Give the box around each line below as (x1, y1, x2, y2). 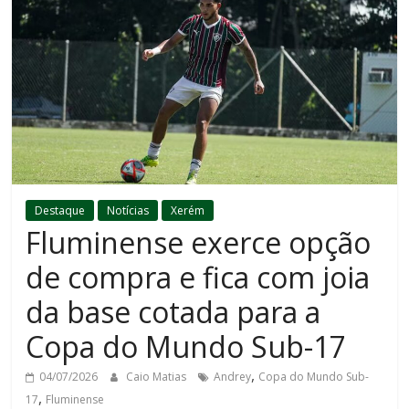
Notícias (107, 203, 150, 219)
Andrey (214, 369, 252, 385)
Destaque (35, 203, 86, 219)
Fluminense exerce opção (26, 223, 372, 263)
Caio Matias (126, 369, 190, 385)
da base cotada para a (26, 292, 321, 332)
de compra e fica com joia (26, 257, 371, 298)
